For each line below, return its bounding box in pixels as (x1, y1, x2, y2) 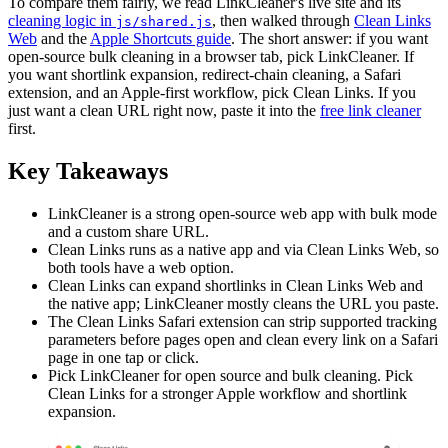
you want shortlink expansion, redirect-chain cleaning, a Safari (8, 66, 401, 84)
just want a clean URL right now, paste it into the (8, 102, 320, 120)
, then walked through (212, 12, 354, 30)
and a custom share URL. (48, 222, 209, 240)
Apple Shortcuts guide (90, 30, 231, 48)
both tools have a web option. (48, 258, 234, 276)
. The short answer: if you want (231, 30, 428, 48)
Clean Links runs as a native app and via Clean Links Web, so (48, 240, 439, 258)
